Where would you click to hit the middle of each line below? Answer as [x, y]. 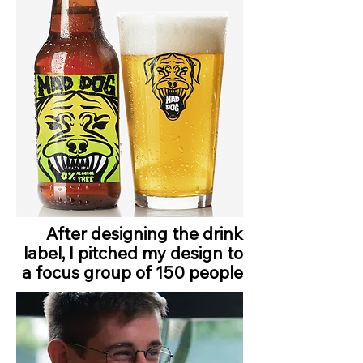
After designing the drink [145, 234]
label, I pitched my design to [133, 253]
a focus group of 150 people [132, 273]
